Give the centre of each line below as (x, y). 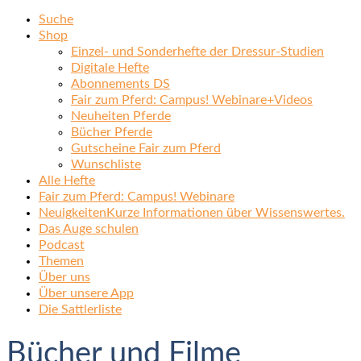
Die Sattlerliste (80, 309)
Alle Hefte (67, 180)
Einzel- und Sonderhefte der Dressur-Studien (197, 52)
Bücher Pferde (112, 132)
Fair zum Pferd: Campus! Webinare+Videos (192, 100)
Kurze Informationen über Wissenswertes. (226, 213)
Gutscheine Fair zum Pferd (146, 148)
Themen (61, 261)
